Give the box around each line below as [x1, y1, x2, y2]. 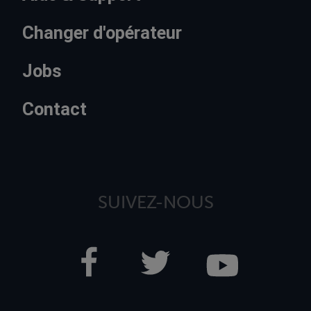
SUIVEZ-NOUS [97, 191, 214, 214]
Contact [22, 99, 87, 120]
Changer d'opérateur [22, 22, 182, 44]
